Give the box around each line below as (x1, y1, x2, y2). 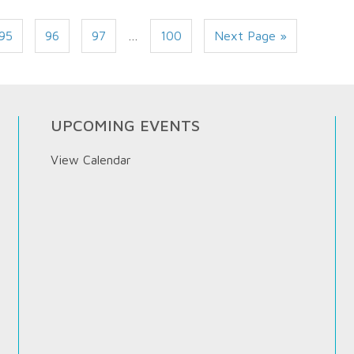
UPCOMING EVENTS (51, 116, 201, 135)
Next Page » (214, 28, 287, 43)
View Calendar (51, 153, 132, 168)
